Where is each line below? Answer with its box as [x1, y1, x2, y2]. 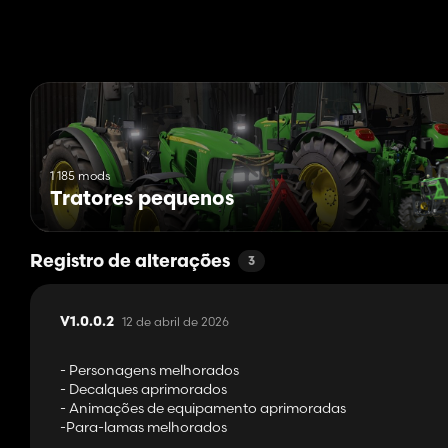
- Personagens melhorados [60, 361, 239, 380]
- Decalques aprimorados [60, 380, 227, 399]
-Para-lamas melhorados [60, 418, 227, 437]
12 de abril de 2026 [122, 314, 229, 330]
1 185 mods [50, 168, 110, 184]
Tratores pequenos [50, 190, 234, 211]
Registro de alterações [30, 253, 230, 273]
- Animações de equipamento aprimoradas [60, 399, 346, 418]
